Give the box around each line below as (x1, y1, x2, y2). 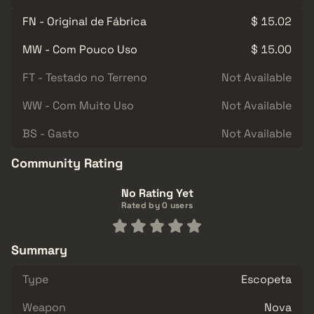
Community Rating (11, 154, 123, 171)
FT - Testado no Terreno (22, 69, 147, 85)
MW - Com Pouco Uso (22, 41, 137, 57)
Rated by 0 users (121, 199, 193, 211)
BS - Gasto (22, 125, 79, 141)
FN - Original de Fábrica (22, 13, 146, 29)
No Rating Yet (121, 185, 193, 200)
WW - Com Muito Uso (22, 97, 134, 113)
